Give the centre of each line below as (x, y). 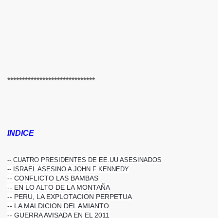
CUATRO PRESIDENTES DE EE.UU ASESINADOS (87, 160)
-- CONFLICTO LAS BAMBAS (53, 178)
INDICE (21, 133)
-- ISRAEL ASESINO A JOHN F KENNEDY (68, 169)
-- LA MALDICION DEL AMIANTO (58, 206)
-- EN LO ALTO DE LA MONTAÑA (59, 187)
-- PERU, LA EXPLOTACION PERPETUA (70, 196)
